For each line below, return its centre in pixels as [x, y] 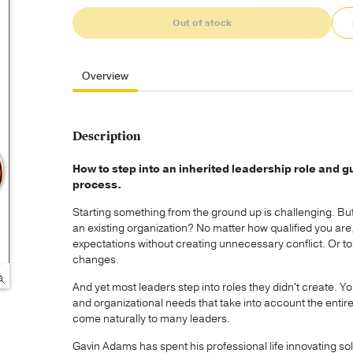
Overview [105, 76]
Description [107, 136]
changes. [96, 260]
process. [99, 185]
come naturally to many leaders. [151, 319]
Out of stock [202, 23]
